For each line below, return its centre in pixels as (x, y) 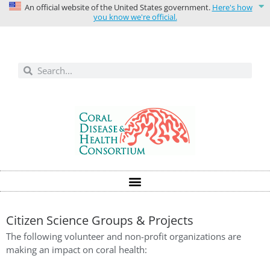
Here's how (232, 8)
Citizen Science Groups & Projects (100, 221)
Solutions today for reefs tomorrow (139, 36)
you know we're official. (135, 17)
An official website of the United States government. (116, 8)
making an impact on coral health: (77, 250)
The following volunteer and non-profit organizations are (124, 237)
